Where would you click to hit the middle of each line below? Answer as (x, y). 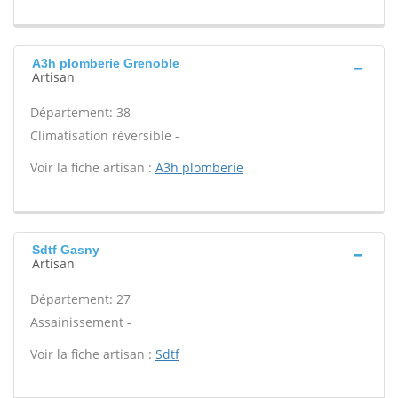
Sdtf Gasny (66, 250)
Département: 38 (80, 112)
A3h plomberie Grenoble (106, 63)
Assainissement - (81, 322)
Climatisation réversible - (105, 135)
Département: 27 (80, 299)
